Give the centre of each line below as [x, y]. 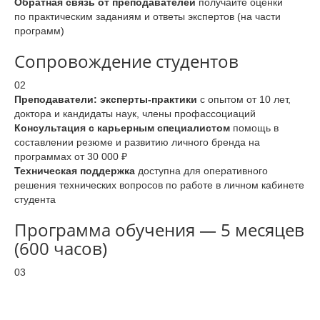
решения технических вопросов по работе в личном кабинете [159, 185]
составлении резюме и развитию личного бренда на [137, 142]
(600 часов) [61, 249]
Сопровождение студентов [126, 61]
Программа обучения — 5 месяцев [159, 230]
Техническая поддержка [75, 171]
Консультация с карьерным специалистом [122, 128]
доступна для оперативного [201, 171]
